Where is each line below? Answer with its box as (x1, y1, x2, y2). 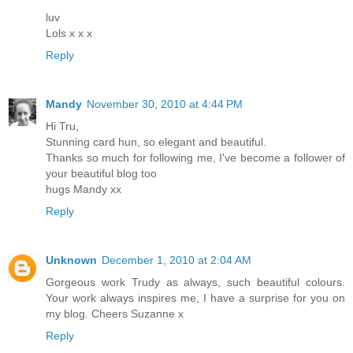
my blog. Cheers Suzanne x (46, 307, 184, 320)
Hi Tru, (46, 119, 79, 132)
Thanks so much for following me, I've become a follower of (46, 150, 345, 164)
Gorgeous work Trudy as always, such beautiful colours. (46, 275, 345, 288)
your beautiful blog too (46, 166, 157, 180)
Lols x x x (46, 26, 92, 39)
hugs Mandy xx (46, 182, 121, 195)
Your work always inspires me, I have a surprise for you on (46, 291, 345, 304)
